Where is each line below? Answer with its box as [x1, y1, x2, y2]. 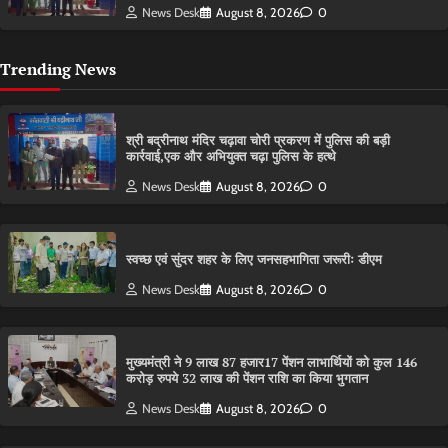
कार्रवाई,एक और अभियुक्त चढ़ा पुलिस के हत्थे [126, 148, 336, 166]
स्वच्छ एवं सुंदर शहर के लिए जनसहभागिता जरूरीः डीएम [126, 251, 382, 269]
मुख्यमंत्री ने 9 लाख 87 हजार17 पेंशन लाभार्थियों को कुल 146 [126, 354, 417, 372]
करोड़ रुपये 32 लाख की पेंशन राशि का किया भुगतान [126, 370, 368, 388]
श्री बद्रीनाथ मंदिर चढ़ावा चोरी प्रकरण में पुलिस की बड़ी [126, 132, 390, 150]
